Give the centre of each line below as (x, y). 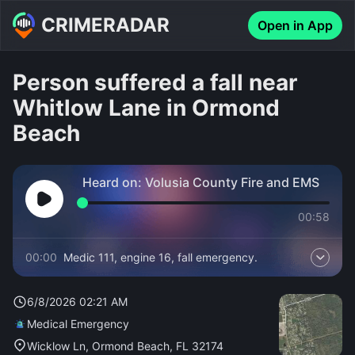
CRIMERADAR (105, 25)
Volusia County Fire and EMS (232, 182)
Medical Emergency (78, 324)
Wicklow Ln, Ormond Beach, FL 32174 (125, 346)
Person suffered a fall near (155, 82)
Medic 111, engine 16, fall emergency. (160, 257)
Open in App (295, 25)
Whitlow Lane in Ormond (146, 108)
